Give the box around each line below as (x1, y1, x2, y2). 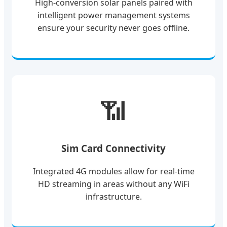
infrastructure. (85, 191, 142, 202)
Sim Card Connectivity (61, 141, 166, 155)
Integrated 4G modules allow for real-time (32, 165, 195, 177)
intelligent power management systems (37, 9, 190, 21)
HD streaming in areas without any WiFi (37, 178, 190, 190)
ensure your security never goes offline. (37, 22, 190, 33)
